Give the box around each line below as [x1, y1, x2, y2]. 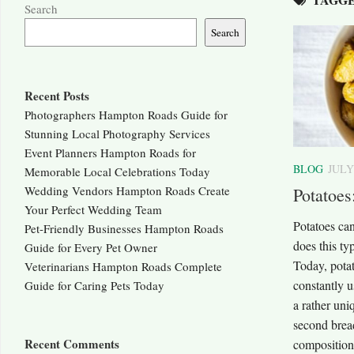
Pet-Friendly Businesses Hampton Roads [24, 220, 224, 237]
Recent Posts [24, 87, 89, 105]
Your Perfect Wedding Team [24, 201, 162, 218]
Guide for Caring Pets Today [24, 277, 164, 294]
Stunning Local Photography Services [24, 126, 210, 142]
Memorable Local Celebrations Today [24, 164, 210, 180]
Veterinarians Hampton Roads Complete [24, 258, 222, 275]
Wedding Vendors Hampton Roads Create [24, 183, 230, 199]
